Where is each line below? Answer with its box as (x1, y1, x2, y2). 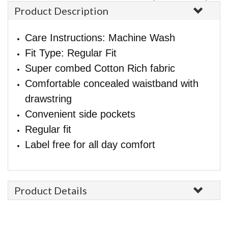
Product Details (14, 184, 87, 196)
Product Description (14, 5, 108, 17)
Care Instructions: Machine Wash (25, 32, 175, 43)
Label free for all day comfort (25, 139, 155, 150)
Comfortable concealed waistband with (25, 78, 198, 89)
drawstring (25, 93, 72, 104)
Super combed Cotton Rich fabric (25, 63, 175, 74)
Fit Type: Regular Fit (25, 47, 117, 59)
